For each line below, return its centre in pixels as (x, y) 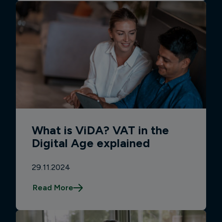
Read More (53, 188)
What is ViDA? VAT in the (100, 130)
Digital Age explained (91, 143)
